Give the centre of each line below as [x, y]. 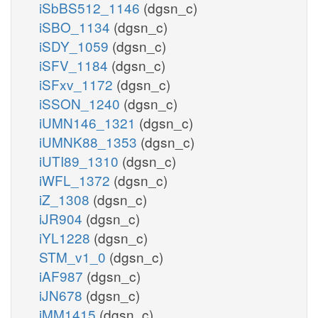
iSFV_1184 [75, 65]
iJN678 [62, 295]
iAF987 [63, 275]
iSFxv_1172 [78, 84]
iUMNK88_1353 [90, 141]
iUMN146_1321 [89, 122]
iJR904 [62, 218]
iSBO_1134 [76, 26]
